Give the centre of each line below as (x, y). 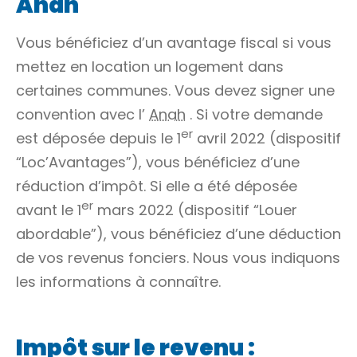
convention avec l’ (82, 114)
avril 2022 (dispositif (267, 138)
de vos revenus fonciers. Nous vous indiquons (178, 258)
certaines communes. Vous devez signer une (175, 90)
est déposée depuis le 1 (98, 138)
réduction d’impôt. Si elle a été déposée (157, 186)
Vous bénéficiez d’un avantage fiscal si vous (174, 43)
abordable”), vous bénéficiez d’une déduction (178, 234)
